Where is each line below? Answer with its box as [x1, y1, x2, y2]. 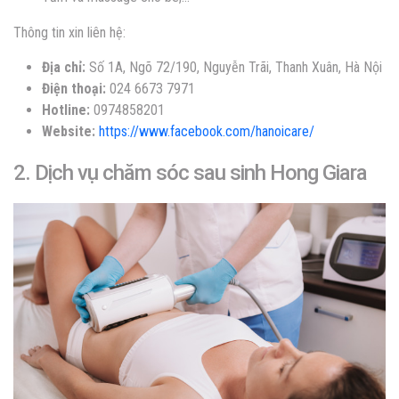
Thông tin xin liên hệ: [13, 23, 126, 41]
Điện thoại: [42, 79, 106, 97]
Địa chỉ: [42, 58, 85, 76]
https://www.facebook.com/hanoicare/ [99, 122, 321, 140]
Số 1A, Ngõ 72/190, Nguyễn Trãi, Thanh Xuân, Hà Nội [85, 58, 382, 76]
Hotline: [42, 101, 90, 118]
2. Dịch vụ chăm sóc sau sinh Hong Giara [13, 159, 367, 185]
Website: [42, 122, 95, 140]
